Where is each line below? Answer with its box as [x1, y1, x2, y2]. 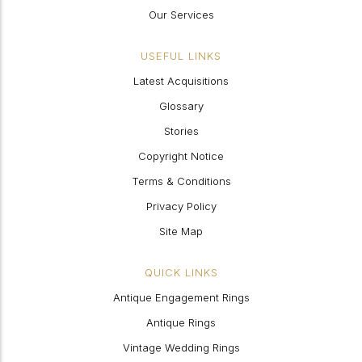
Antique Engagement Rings [112, 291, 250, 304]
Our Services [148, 8, 214, 21]
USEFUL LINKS [141, 49, 221, 62]
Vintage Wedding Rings [122, 341, 240, 354]
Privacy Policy [145, 200, 217, 213]
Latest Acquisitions [133, 74, 229, 87]
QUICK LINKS [144, 266, 218, 279]
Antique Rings [146, 316, 216, 329]
